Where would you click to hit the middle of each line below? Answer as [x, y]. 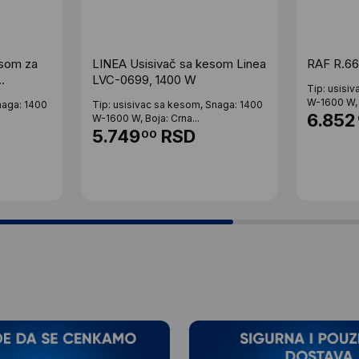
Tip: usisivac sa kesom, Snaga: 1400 [177, 105]
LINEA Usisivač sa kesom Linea [179, 64]
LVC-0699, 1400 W [144, 80]
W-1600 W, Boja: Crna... [145, 118]
